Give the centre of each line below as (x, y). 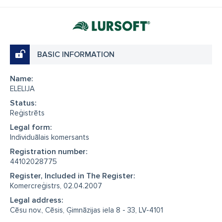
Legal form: (31, 127)
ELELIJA (22, 89)
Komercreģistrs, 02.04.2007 (56, 186)
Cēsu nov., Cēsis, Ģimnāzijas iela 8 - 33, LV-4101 (86, 210)
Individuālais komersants (50, 137)
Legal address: (37, 200)
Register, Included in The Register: (73, 176)
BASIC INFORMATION (76, 55)
